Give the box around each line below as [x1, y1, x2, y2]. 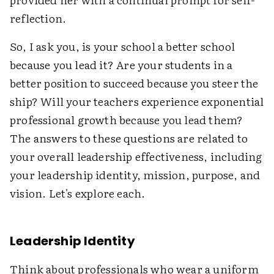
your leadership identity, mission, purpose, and [10, 166, 261, 183]
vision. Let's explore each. [10, 184, 146, 201]
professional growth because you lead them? [10, 111, 243, 128]
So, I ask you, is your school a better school [10, 37, 235, 54]
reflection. [10, 9, 67, 26]
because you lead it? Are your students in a [10, 56, 233, 73]
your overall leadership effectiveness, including [10, 147, 262, 165]
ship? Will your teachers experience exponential [10, 92, 264, 109]
